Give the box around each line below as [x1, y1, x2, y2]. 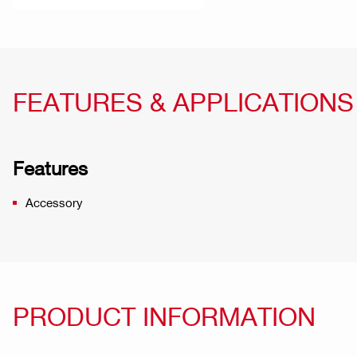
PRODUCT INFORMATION [13, 300, 316, 331]
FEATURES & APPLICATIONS [13, 86, 354, 117]
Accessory [25, 195, 83, 210]
